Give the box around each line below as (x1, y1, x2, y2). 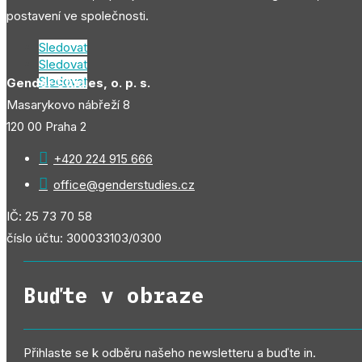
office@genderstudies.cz (53, 176, 195, 192)
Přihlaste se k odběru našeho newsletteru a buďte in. (23, 344, 316, 360)
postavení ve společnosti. (6, 7, 149, 23)
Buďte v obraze (23, 280, 204, 309)
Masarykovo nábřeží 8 (6, 96, 130, 112)
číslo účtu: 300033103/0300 (6, 229, 162, 246)
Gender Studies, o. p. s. (6, 74, 150, 90)
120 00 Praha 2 (6, 118, 86, 134)
